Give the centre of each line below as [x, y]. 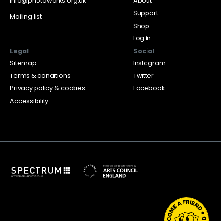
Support [146, 13]
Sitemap [23, 63]
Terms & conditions [40, 75]
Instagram [149, 63]
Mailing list [26, 16]
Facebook [149, 88]
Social [144, 51]
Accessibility [29, 101]
